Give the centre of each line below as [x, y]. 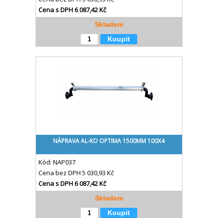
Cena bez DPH [60, 173]
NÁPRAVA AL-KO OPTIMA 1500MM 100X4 [109, 141]
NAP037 [64, 162]
